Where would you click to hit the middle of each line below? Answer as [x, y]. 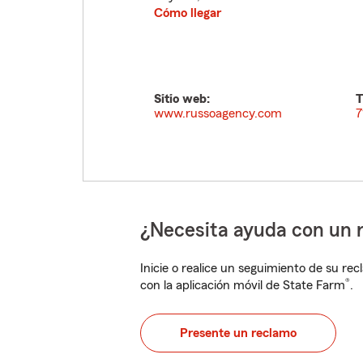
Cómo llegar [188, 13]
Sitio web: [182, 99]
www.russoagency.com [218, 113]
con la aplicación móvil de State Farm [243, 285]
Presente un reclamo [238, 333]
